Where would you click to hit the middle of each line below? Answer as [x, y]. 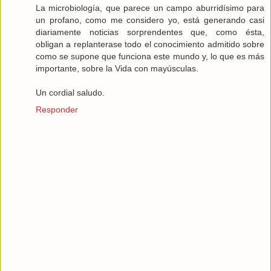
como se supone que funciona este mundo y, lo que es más [150, 57]
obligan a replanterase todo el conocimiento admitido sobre [150, 44]
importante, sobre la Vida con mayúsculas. [117, 69]
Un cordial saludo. [70, 93]
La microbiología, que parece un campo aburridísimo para [150, 8]
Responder [57, 110]
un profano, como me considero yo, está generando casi [150, 20]
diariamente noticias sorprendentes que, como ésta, [150, 32]
